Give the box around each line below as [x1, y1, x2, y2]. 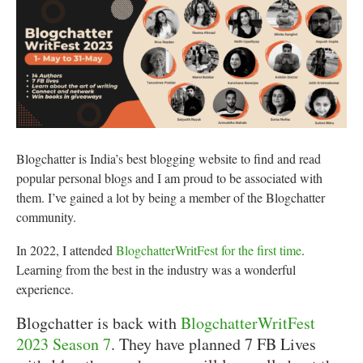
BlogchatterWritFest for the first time [116, 241, 301, 258]
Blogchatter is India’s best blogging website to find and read [16, 149, 321, 167]
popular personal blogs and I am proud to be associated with [16, 169, 322, 186]
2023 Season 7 [16, 332, 111, 355]
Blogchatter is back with [16, 311, 181, 334]
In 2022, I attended [16, 241, 116, 258]
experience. [16, 280, 74, 297]
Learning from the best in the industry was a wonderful [16, 260, 296, 278]
